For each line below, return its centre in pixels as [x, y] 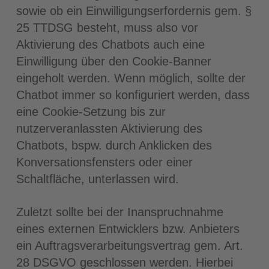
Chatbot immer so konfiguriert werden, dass [133, 95]
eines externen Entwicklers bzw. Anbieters [128, 229]
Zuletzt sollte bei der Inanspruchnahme [119, 212]
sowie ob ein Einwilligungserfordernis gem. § [134, 11]
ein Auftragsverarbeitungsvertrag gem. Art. [129, 246]
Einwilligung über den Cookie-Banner [113, 61]
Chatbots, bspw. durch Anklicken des [114, 145]
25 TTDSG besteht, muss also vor [107, 28]
